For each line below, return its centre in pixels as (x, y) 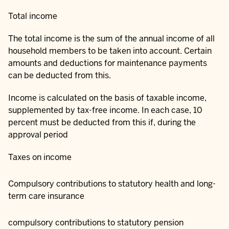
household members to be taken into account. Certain (110, 51)
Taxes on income (40, 157)
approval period (38, 135)
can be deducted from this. (60, 76)
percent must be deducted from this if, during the (102, 123)
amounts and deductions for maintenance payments (108, 63)
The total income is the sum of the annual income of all (111, 39)
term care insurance (46, 196)
